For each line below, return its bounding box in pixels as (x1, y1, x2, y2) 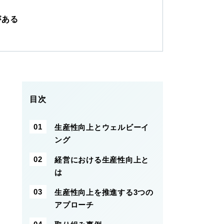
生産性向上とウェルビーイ (54, 123, 149, 131)
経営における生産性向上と (54, 155, 149, 164)
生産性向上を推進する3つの (54, 188, 153, 196)
